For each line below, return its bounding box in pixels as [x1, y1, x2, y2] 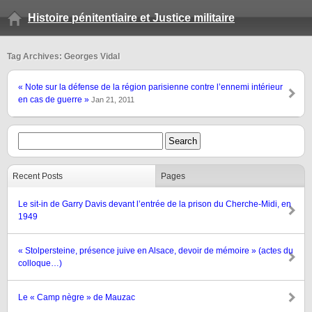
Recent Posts [13, 171, 63, 181]
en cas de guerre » [18, 95, 91, 104]
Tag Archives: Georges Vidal [7, 52, 120, 61]
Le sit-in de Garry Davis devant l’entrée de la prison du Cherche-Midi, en [18, 199, 291, 209]
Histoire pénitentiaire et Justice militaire [28, 12, 235, 24]
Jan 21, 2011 [91, 95, 134, 104]
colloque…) [18, 258, 62, 268]
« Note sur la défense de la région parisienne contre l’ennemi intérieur [18, 82, 283, 92]
